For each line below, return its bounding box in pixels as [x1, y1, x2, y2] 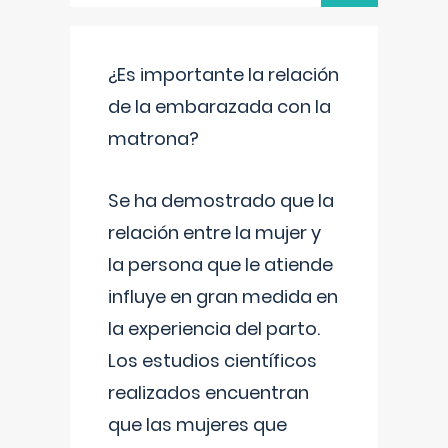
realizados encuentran [108, 380, 309, 405]
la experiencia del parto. [108, 316, 320, 341]
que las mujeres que [108, 412, 287, 437]
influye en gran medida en [108, 284, 338, 309]
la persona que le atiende [108, 252, 333, 277]
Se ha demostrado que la [108, 188, 334, 213]
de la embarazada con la [108, 94, 331, 119]
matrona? [108, 126, 199, 151]
